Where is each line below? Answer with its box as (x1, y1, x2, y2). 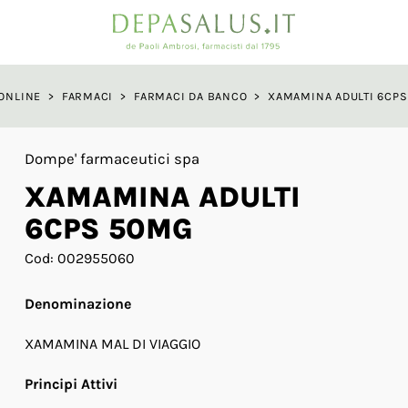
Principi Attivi (24, 375, 117, 393)
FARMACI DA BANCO (134, 89, 248, 103)
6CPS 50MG (24, 212, 193, 246)
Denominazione (24, 295, 131, 312)
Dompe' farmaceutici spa (24, 150, 199, 168)
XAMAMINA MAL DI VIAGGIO (24, 335, 200, 352)
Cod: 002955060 (24, 250, 135, 267)
